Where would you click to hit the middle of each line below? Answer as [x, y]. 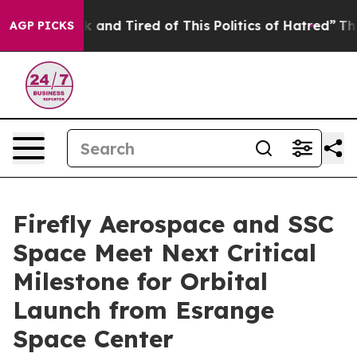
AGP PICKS [42, 25]
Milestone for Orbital [140, 281]
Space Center [93, 339]
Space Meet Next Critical [165, 253]
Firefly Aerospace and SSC [173, 224]
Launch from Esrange [143, 310]
